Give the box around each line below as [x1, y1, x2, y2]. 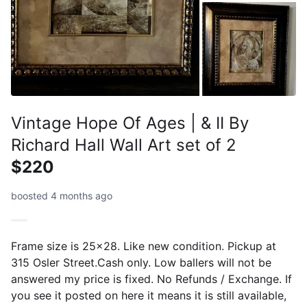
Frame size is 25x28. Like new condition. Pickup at [11, 238, 276, 253]
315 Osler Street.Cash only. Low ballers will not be [11, 255, 271, 269]
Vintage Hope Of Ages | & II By [11, 112, 249, 133]
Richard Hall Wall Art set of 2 [11, 134, 236, 155]
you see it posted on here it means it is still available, [11, 288, 286, 302]
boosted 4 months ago [11, 189, 112, 201]
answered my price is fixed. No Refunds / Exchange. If [11, 271, 292, 286]
